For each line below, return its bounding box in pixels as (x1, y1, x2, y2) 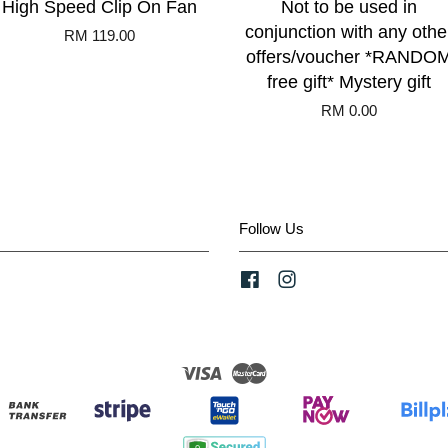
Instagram (298, 271, 364, 289)
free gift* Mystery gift (267, 72, 431, 93)
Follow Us (239, 220, 304, 238)
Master (267, 361, 313, 379)
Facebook (261, 271, 326, 289)
